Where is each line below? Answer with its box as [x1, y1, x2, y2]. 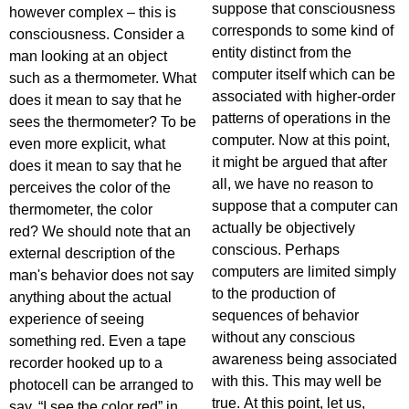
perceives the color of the [9, 180, 171, 195]
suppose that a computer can [212, 198, 398, 214]
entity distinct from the [212, 45, 351, 60]
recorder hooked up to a [9, 355, 163, 371]
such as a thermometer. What [9, 70, 196, 86]
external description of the [9, 246, 175, 261]
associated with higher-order [212, 89, 395, 104]
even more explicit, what [9, 136, 165, 152]
